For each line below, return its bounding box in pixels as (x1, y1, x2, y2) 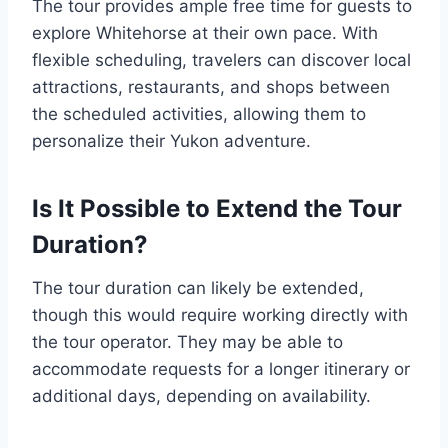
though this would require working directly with (32, 305, 408, 325)
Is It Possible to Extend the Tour (32, 194, 402, 223)
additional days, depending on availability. (32, 386, 371, 406)
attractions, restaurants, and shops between (32, 77, 390, 97)
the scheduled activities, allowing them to (32, 104, 366, 124)
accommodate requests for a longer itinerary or (32, 359, 410, 379)
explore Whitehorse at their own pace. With (32, 23, 378, 43)
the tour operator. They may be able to (32, 332, 343, 352)
